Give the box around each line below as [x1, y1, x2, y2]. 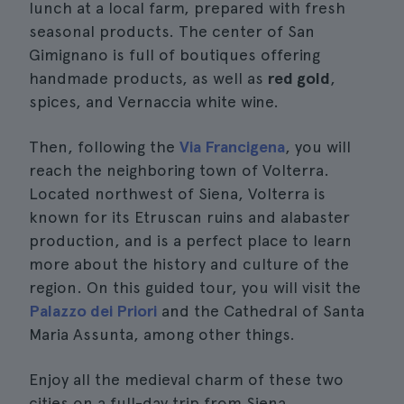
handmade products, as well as [29, 69, 268, 87]
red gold [268, 69, 330, 87]
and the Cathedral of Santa [157, 301, 364, 320]
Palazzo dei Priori [29, 301, 157, 320]
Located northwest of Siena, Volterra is [29, 184, 326, 203]
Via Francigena [179, 137, 285, 156]
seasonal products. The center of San [29, 22, 315, 41]
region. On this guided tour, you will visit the [29, 278, 361, 297]
